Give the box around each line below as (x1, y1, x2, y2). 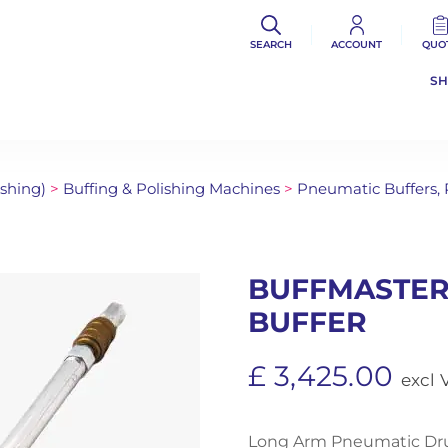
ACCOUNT (331, 38, 383, 51)
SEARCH (249, 38, 292, 51)
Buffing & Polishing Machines (63, 180, 280, 199)
